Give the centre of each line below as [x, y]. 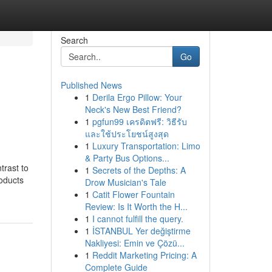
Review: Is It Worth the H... [136, 206]
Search [74, 40]
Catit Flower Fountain [133, 194]
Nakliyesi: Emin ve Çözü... [134, 243]
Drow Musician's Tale [125, 182]
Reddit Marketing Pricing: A [144, 255]
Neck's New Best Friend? [133, 109]
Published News [91, 85]
